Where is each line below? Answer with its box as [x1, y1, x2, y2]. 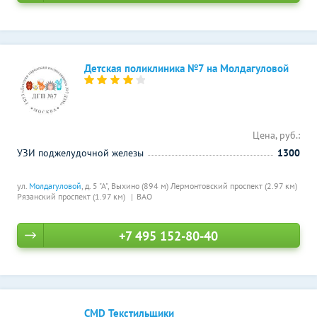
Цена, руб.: [253, 129, 300, 142]
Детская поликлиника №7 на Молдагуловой [84, 62, 289, 75]
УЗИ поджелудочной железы [17, 146, 144, 159]
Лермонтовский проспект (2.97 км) [171, 180, 297, 191]
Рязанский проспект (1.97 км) [17, 191, 127, 202]
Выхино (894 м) [111, 180, 171, 191]
